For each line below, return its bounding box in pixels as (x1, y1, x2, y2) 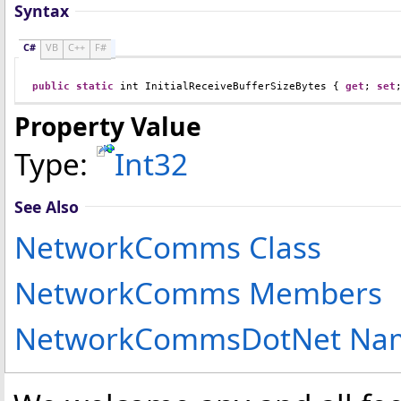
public (32, 80, 70, 92)
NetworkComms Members (14, 271, 382, 313)
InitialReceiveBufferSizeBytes (145, 80, 327, 92)
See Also (14, 195, 79, 218)
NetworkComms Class (14, 226, 321, 268)
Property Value (14, 108, 201, 143)
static (76, 80, 114, 92)
